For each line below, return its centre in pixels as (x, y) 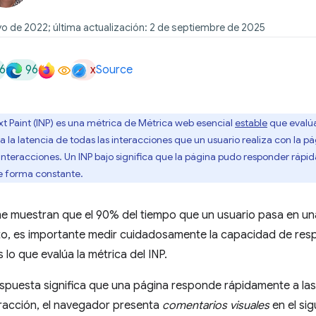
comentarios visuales (216, 305)
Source (114, 70)
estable (251, 123)
